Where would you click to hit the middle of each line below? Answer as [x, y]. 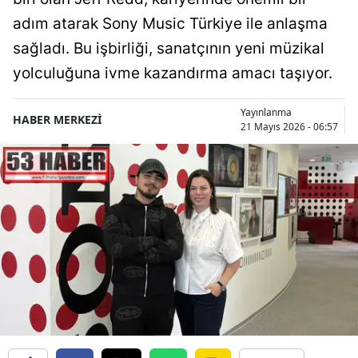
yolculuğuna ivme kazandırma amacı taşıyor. [173, 73]
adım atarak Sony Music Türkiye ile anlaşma [170, 23]
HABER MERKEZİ [57, 120]
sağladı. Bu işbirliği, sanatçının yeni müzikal [169, 48]
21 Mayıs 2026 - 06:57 [289, 126]
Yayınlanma [266, 112]
